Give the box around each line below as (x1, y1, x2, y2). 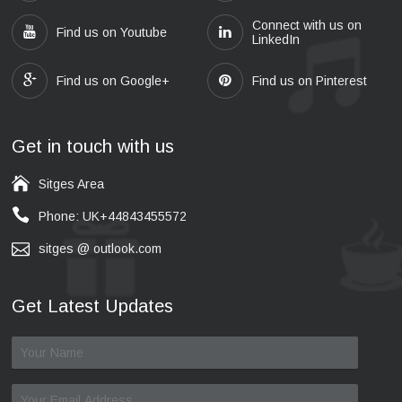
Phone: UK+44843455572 (39, 209, 187, 223)
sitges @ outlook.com (39, 241, 162, 256)
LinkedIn (251, 32, 300, 47)
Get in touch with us (12, 136, 174, 156)
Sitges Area (39, 177, 104, 191)
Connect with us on (251, 18, 362, 32)
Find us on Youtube (57, 25, 168, 39)
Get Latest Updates (12, 296, 173, 316)
